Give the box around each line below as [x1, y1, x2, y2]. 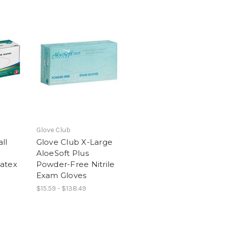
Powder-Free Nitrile [36, 159, 115, 169]
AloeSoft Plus [36, 148, 89, 158]
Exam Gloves [36, 170, 87, 180]
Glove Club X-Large [36, 137, 112, 147]
